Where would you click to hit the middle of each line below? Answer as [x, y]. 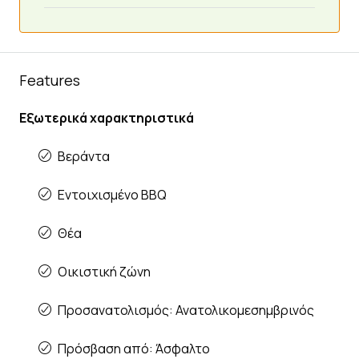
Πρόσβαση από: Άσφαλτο [134, 348]
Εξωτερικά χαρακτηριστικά [107, 117]
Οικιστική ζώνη [104, 271]
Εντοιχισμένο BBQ [112, 194]
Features [50, 80]
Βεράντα [84, 156]
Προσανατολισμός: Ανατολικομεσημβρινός [186, 310]
